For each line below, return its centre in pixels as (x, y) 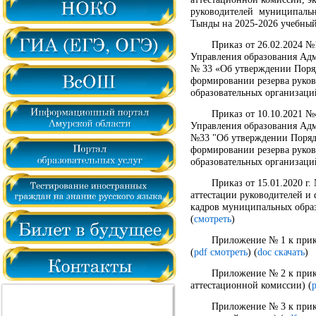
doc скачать (281, 252)
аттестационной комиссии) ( (251, 285)
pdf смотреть (221, 252)
